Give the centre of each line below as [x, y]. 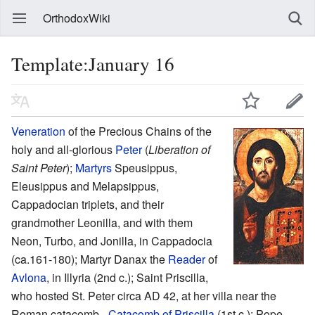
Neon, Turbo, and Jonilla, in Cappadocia [112, 240]
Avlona [29, 277]
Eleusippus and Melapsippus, [85, 186]
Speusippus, [144, 167]
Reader [187, 259]
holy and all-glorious [63, 149]
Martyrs [94, 167]
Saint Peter [39, 167]
